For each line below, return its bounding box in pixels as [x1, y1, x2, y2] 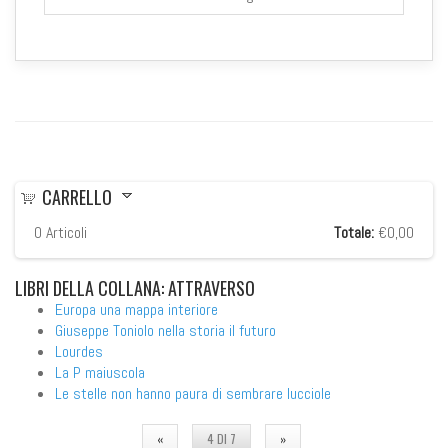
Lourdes [55, 340, 103, 362]
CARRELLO [42, 183, 112, 210]
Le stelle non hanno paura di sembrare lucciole [55, 382, 331, 404]
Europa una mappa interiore [55, 298, 218, 320]
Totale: [334, 221, 374, 243]
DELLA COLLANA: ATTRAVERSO [49, 274, 255, 301]
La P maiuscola [55, 361, 145, 383]
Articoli [42, 221, 87, 243]
